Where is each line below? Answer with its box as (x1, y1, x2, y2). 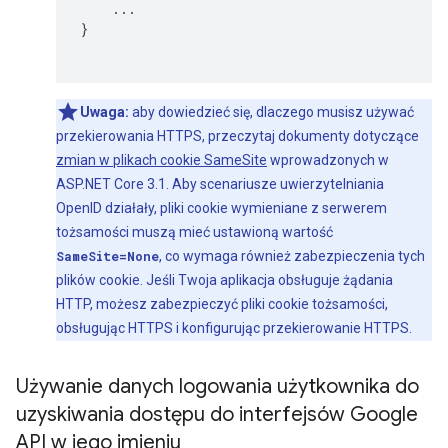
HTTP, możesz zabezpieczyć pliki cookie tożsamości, (56, 296, 388, 312)
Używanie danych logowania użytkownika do (16, 374, 419, 399)
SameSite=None (56, 248, 159, 264)
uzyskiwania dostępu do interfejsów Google (16, 402, 418, 427)
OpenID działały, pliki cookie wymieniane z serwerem (56, 200, 387, 216)
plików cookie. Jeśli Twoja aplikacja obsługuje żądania (56, 272, 393, 288)
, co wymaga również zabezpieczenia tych (159, 248, 425, 264)
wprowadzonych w (267, 152, 389, 168)
